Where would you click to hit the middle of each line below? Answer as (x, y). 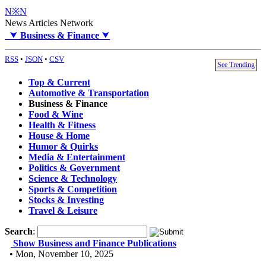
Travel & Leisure (63, 211)
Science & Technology (73, 179)
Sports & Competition (73, 189)
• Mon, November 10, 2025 (59, 254)
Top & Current (59, 83)
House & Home (59, 136)
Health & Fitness (62, 125)
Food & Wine (56, 115)
